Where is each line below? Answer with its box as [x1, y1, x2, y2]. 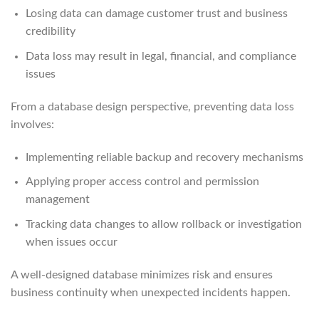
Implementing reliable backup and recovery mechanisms [25, 151, 303, 163]
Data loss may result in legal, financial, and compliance [25, 50, 296, 62]
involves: [11, 118, 54, 130]
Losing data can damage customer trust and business [25, 8, 288, 20]
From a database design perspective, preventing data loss [11, 100, 294, 113]
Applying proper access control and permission [25, 176, 259, 188]
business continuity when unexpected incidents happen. [11, 286, 291, 298]
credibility [25, 26, 75, 38]
